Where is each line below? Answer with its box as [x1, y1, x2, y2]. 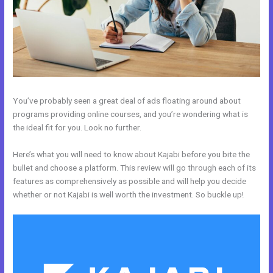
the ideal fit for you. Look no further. [13, 122, 142, 132]
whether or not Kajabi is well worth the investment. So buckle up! [13, 189, 244, 199]
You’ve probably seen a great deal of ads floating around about [13, 95, 241, 105]
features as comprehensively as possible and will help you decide [13, 175, 247, 186]
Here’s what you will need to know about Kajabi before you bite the [13, 149, 250, 159]
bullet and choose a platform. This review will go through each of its [13, 162, 257, 172]
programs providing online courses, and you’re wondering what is [13, 108, 249, 119]
